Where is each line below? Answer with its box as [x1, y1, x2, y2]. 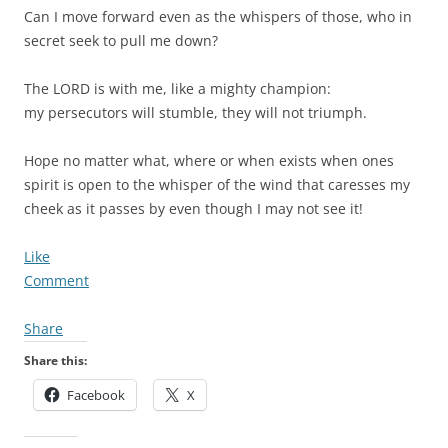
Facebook [67, 386, 125, 404]
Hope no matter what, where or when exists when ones [24, 151, 394, 170]
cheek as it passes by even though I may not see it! [24, 199, 363, 218]
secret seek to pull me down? [24, 31, 218, 50]
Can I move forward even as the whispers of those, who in [24, 7, 412, 26]
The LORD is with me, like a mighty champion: [24, 79, 331, 98]
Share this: [24, 352, 87, 369]
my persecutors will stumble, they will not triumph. [24, 103, 367, 122]
